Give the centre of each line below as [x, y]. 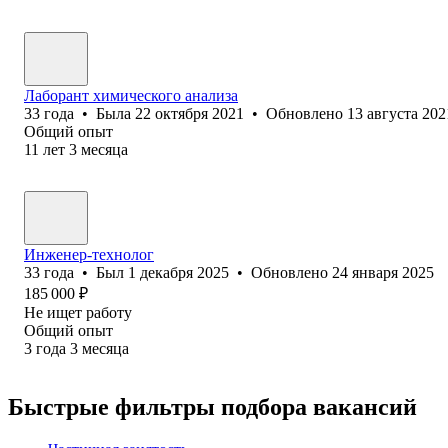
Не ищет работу [78, 312]
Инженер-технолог [89, 254]
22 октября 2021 [189, 113]
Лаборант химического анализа [131, 95]
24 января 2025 [383, 272]
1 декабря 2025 [178, 272]
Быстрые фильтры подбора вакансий [212, 406]
